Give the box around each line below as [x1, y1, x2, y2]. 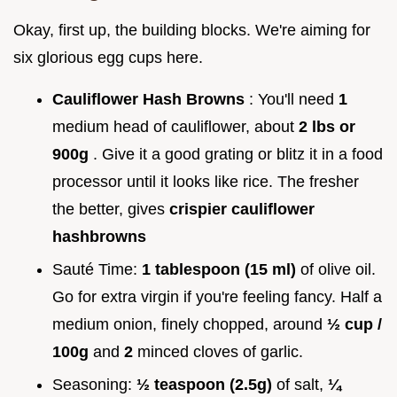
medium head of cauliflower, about [52, 118, 299, 136]
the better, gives [52, 200, 169, 219]
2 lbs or [299, 118, 355, 136]
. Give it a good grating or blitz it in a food [93, 145, 383, 164]
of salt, [276, 375, 328, 393]
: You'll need [249, 90, 339, 109]
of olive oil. [300, 260, 376, 278]
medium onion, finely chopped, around [52, 315, 327, 333]
